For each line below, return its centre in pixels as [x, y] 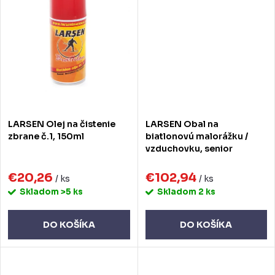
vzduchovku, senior [189, 148]
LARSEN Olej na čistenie [62, 124]
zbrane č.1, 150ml [46, 136]
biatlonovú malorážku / [196, 136]
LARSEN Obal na [182, 124]
